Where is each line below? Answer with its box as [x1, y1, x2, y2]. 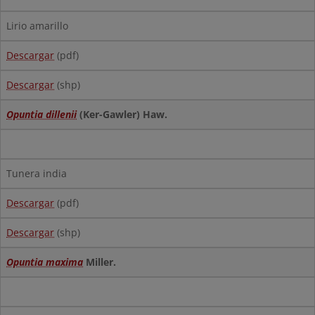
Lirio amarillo [6, 19, 68, 32]
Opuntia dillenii [6, 108, 77, 121]
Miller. [83, 255, 116, 269]
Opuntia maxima [6, 255, 83, 269]
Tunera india [6, 167, 67, 180]
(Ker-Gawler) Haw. [77, 108, 167, 121]
